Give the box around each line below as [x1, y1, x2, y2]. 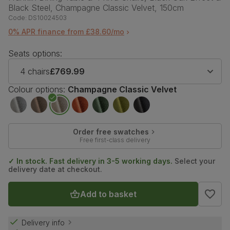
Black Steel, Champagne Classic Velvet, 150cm [8, 2, 184, 13]
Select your [172, 156, 215, 165]
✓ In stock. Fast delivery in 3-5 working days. [8, 156, 172, 165]
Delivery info [22, 218, 65, 227]
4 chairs [20, 66, 50, 76]
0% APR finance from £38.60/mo [8, 27, 124, 36]
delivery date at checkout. [8, 164, 102, 174]
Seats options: [8, 48, 62, 59]
